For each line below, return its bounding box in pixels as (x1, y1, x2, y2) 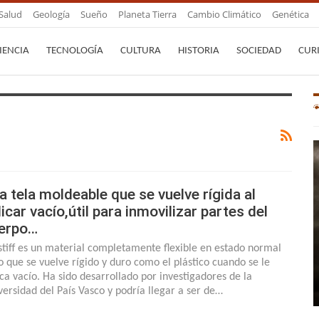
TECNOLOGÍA (46, 46, 103, 56)
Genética (272, 8, 309, 21)
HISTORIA (178, 46, 219, 56)
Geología (33, 8, 70, 21)
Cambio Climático (187, 8, 261, 21)
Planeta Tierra (118, 8, 177, 21)
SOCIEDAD (236, 46, 281, 56)
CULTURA (120, 46, 161, 56)
